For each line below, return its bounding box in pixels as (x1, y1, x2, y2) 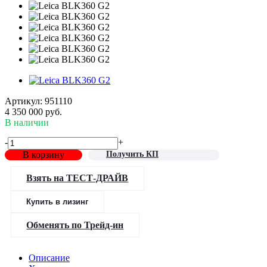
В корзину (23, 149, 64, 160)
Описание (29, 253, 70, 263)
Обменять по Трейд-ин (26, 219, 124, 230)
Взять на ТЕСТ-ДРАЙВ (26, 173, 129, 184)
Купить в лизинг (26, 197, 89, 206)
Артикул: (5, 95, 42, 106)
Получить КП (106, 149, 159, 159)
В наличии (5, 117, 49, 128)
